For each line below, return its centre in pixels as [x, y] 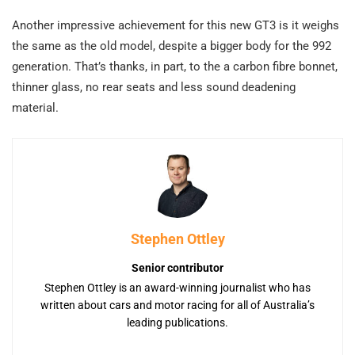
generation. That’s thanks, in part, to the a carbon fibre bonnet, [175, 66]
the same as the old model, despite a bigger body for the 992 [172, 46]
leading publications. [177, 322]
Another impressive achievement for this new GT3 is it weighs [176, 25]
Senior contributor [177, 267]
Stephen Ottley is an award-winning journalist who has [177, 287]
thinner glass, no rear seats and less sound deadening [154, 87]
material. [35, 107]
